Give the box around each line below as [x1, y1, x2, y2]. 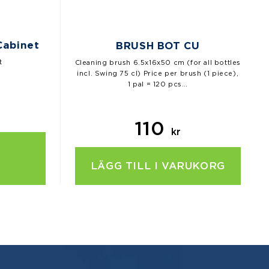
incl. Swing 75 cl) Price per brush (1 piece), [77, 70, 239, 77]
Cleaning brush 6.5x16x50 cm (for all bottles [74, 59, 241, 66]
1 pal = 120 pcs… [127, 81, 188, 88]
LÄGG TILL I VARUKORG [90, 162, 225, 171]
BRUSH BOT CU [116, 41, 200, 51]
